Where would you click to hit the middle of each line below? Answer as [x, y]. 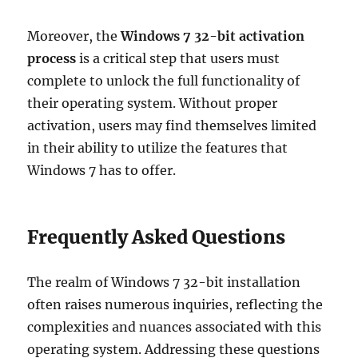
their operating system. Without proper [153, 103]
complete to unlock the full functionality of [164, 81]
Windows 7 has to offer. [102, 170]
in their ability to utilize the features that [158, 148]
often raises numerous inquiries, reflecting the [175, 304]
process [52, 58]
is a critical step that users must [178, 58]
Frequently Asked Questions [157, 237]
